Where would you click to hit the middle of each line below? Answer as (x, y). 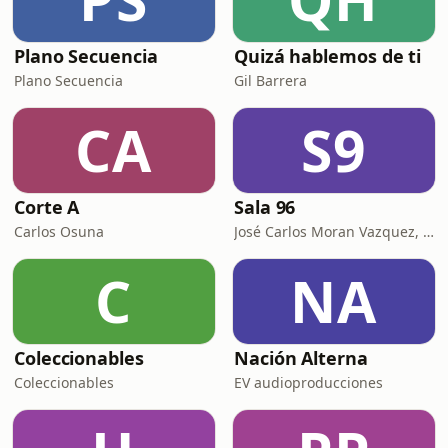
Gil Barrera (270, 80)
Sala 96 (265, 207)
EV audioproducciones (308, 382)
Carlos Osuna (59, 231)
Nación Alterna (301, 358)
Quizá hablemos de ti (328, 56)
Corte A (47, 207)
